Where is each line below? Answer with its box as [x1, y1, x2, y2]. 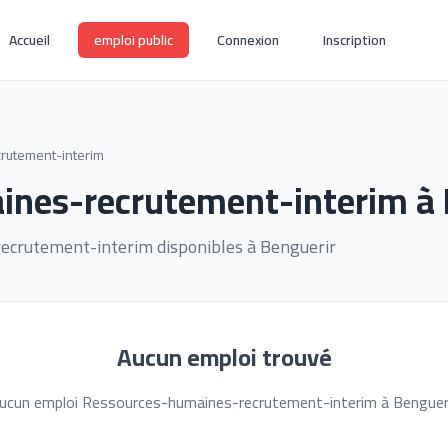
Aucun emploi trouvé [116, 335, 332, 380]
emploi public [94, 27, 174, 53]
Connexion [217, 27, 280, 53]
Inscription [323, 27, 387, 53]
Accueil [9, 27, 51, 53]
